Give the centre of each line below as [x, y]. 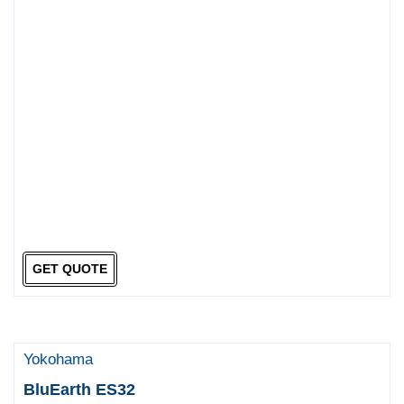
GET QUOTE [69, 269]
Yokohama [59, 359]
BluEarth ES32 [80, 389]
